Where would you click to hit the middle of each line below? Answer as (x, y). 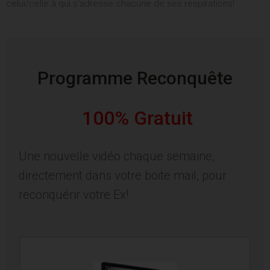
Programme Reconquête (135, 78)
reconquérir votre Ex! (74, 195)
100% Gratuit (137, 118)
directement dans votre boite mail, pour (123, 176)
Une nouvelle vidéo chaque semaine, (117, 156)
